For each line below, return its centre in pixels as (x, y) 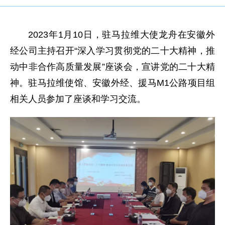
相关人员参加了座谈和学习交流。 (78, 99)
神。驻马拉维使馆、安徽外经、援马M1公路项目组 (113, 83)
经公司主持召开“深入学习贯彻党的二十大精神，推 (113, 51)
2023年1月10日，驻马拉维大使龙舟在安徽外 (122, 35)
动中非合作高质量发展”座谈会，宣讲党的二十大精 (113, 67)
